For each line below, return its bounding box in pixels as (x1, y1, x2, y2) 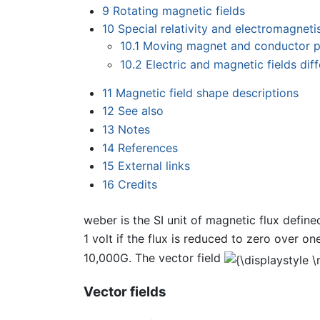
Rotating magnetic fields (112, 3, 245, 18)
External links (117, 159, 190, 174)
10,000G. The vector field (84, 251, 224, 266)
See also (117, 104, 164, 119)
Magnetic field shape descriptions (115, 85, 299, 100)
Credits (117, 176, 157, 191)
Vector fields (84, 283, 166, 300)
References (117, 140, 178, 155)
